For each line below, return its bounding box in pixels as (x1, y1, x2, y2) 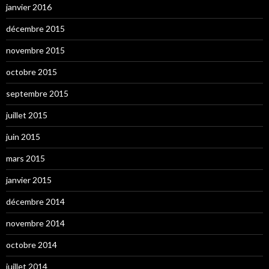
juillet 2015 (6, 110, 47, 120)
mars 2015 (6, 153, 45, 163)
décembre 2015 (6, 23, 65, 34)
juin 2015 (6, 131, 40, 142)
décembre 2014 (6, 196, 65, 207)
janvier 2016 (6, 2, 52, 12)
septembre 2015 (6, 88, 68, 98)
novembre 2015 (6, 45, 65, 55)
